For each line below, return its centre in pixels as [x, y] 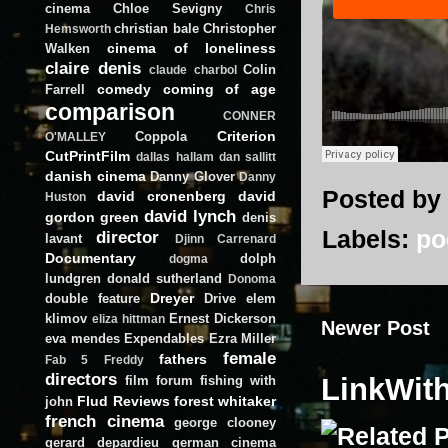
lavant [63, 238]
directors [81, 378]
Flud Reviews [123, 400]
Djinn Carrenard [225, 238]
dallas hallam [175, 156]
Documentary [90, 257]
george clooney [225, 422]
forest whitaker [224, 400]
